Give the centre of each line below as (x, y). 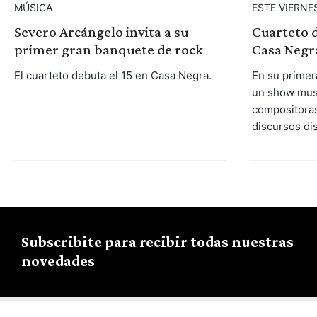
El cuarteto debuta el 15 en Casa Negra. (113, 75)
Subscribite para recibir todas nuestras (157, 241)
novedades (58, 260)
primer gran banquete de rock (108, 49)
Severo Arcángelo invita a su (101, 31)
